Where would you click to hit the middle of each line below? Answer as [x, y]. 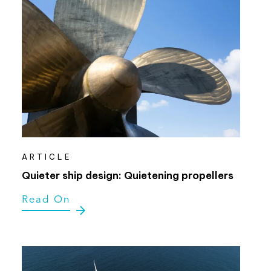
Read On [46, 200]
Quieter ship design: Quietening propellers [127, 175]
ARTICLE [47, 157]
